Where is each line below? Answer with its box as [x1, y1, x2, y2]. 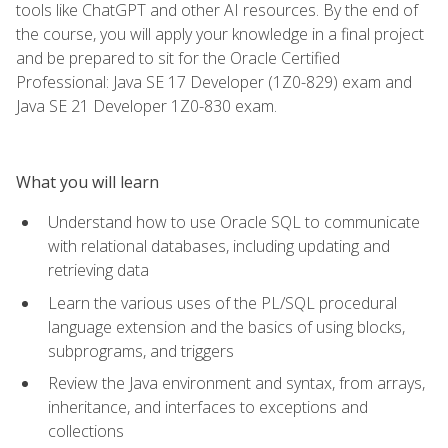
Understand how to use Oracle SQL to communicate [48, 210, 420, 233]
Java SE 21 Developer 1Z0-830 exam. [16, 94, 277, 117]
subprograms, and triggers [48, 339, 234, 362]
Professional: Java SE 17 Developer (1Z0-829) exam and [16, 70, 412, 93]
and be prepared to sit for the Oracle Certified [16, 46, 340, 69]
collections [48, 420, 124, 443]
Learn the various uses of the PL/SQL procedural [48, 291, 397, 314]
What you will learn [16, 170, 159, 193]
